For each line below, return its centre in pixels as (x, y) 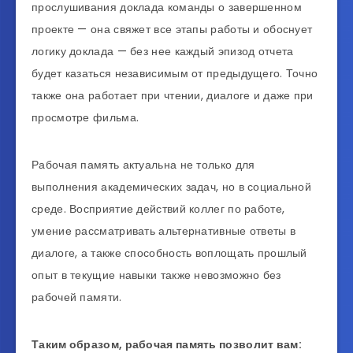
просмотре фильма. (87, 118)
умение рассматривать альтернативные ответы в (164, 231)
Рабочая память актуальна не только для (143, 165)
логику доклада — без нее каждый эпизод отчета (163, 52)
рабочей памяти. (77, 297)
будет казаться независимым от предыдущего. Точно (175, 74)
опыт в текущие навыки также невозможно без (156, 275)
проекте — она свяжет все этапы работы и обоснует (172, 30)
